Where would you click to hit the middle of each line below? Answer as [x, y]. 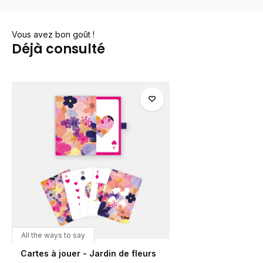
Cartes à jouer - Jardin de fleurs [88, 254]
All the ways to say [53, 235]
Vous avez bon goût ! [53, 34]
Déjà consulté [58, 48]
